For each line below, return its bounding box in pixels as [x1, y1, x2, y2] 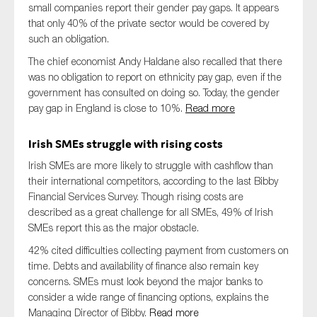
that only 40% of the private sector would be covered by [28, 17, 269, 29]
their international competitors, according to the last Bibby [28, 175, 278, 187]
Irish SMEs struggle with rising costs [28, 136, 223, 151]
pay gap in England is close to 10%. [28, 102, 185, 114]
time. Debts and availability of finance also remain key [28, 260, 258, 272]
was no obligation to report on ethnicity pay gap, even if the [28, 71, 282, 83]
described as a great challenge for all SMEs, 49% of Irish [28, 206, 273, 218]
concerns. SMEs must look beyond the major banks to [28, 275, 263, 287]
